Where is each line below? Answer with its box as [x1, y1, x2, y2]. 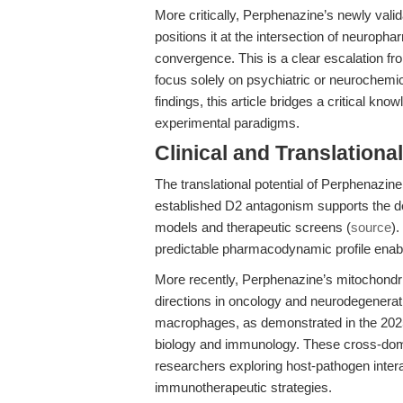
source [351, 219, 391, 235]
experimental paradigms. [155, 115, 300, 130]
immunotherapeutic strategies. [155, 380, 332, 395]
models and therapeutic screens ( [155, 219, 351, 235]
